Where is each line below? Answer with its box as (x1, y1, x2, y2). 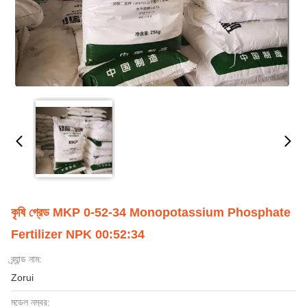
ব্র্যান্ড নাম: (11, 254, 42, 265)
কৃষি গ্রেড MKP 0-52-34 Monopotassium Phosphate (11, 206, 291, 219)
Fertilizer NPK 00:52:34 (11, 228, 145, 241)
